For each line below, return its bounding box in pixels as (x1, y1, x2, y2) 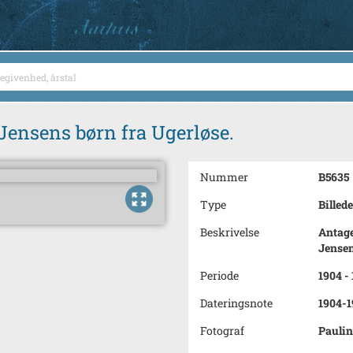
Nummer (200, 169, 248, 184)
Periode (200, 268, 239, 283)
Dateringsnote (200, 295, 273, 310)
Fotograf (200, 323, 244, 338)
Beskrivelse (200, 225, 259, 240)
